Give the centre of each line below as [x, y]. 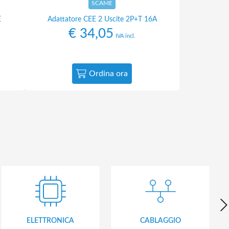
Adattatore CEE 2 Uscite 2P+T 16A [102, 19]
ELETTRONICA [50, 221]
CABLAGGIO [160, 221]
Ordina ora [109, 73]
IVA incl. [126, 36]
